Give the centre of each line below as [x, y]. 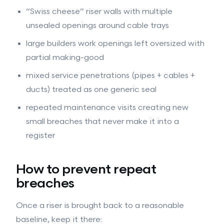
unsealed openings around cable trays [97, 26]
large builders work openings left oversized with [115, 44]
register [40, 136]
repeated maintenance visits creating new [107, 108]
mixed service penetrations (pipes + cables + [110, 76]
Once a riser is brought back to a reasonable [100, 206]
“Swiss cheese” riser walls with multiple [99, 12]
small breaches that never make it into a [102, 122]
